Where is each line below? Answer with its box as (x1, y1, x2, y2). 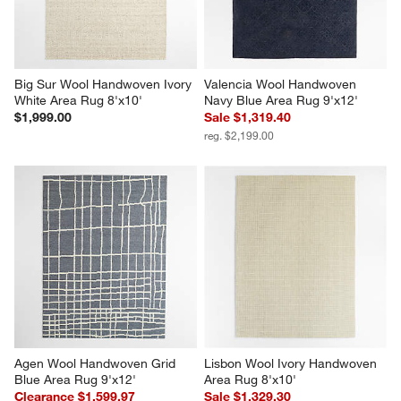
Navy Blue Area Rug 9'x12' (204, 91, 358, 108)
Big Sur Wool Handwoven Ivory (14, 75, 196, 92)
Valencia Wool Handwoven (204, 75, 360, 92)
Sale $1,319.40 (204, 108, 291, 125)
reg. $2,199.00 (204, 127, 274, 142)
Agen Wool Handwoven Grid (14, 354, 180, 371)
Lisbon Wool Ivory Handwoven (204, 354, 380, 371)
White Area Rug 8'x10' (14, 91, 143, 108)
